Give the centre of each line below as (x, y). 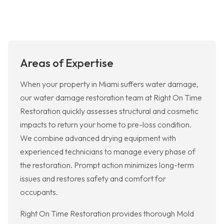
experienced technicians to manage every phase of (108, 152)
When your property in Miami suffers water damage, (109, 84)
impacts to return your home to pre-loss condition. (106, 125)
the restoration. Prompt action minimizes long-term (107, 165)
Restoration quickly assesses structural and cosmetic (109, 111)
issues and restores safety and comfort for (93, 179)
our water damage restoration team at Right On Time (111, 98)
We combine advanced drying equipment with (98, 138)
